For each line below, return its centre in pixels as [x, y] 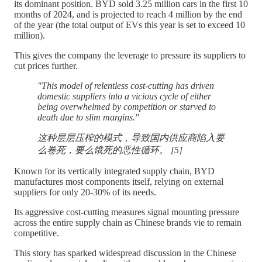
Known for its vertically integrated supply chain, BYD [114, 171]
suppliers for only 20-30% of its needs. [85, 192]
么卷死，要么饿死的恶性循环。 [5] [110, 150]
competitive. [37, 233]
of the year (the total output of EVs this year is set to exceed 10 [130, 25]
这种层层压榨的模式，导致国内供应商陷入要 [131, 137]
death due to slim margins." [88, 117]
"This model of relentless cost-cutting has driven [126, 85]
